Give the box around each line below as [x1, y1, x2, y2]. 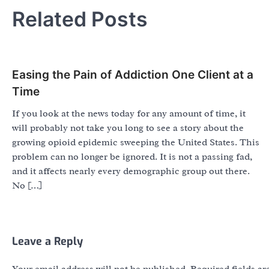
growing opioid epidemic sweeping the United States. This [12, 136, 259, 149]
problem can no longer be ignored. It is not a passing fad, [12, 151, 252, 163]
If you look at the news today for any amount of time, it [12, 107, 246, 120]
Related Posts [12, 7, 148, 32]
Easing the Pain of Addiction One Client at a [12, 68, 253, 82]
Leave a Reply [12, 234, 83, 249]
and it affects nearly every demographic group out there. [12, 165, 250, 178]
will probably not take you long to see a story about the [12, 122, 244, 134]
